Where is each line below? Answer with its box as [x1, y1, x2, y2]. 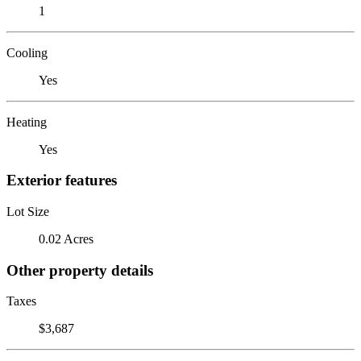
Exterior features [6, 172, 117, 189]
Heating [6, 114, 47, 129]
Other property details [6, 261, 153, 279]
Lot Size [6, 204, 49, 218]
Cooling [6, 45, 48, 60]
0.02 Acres [39, 231, 93, 246]
